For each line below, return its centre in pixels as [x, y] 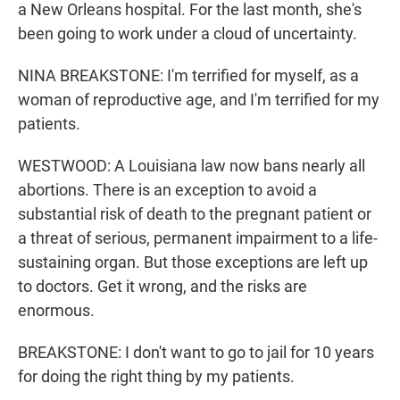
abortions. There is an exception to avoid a [167, 190]
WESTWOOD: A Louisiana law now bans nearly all [192, 166]
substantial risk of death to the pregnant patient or [195, 214]
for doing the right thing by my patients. [156, 377]
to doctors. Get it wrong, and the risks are [162, 287]
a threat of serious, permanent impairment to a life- [198, 238]
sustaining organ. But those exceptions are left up [193, 262]
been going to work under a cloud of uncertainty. [187, 34]
